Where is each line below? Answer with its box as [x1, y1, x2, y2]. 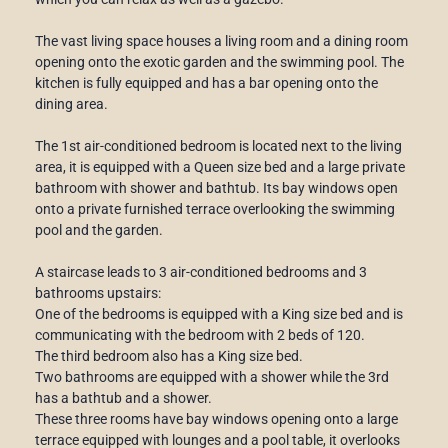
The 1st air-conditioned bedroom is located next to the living [35, 137, 402, 154]
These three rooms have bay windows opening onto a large [35, 410, 398, 427]
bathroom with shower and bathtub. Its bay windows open [35, 179, 398, 196]
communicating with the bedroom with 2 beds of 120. [35, 326, 365, 343]
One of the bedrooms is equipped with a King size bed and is [35, 305, 403, 322]
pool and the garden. [35, 221, 163, 238]
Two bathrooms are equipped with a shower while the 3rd [35, 368, 389, 385]
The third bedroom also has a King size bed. [35, 347, 303, 364]
